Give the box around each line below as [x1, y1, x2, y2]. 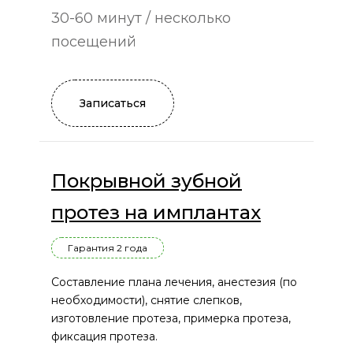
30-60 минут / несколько [51, 9, 231, 28]
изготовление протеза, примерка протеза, [51, 311, 291, 326]
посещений [51, 33, 136, 51]
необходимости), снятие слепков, [51, 293, 242, 308]
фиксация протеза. [51, 329, 158, 344]
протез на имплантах [51, 201, 261, 225]
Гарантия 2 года [68, 242, 147, 255]
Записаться [80, 96, 146, 111]
